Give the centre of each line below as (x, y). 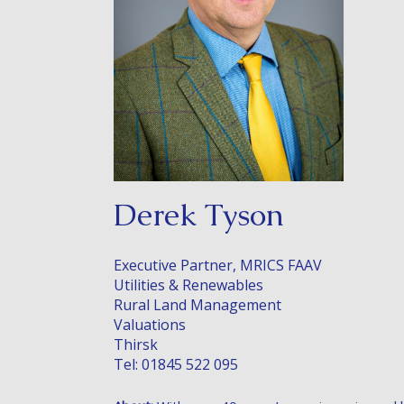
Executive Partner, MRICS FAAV (218, 265)
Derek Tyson (199, 214)
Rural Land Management (197, 304)
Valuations (150, 324)
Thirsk (136, 344)
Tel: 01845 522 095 (176, 364)
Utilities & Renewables (188, 285)
